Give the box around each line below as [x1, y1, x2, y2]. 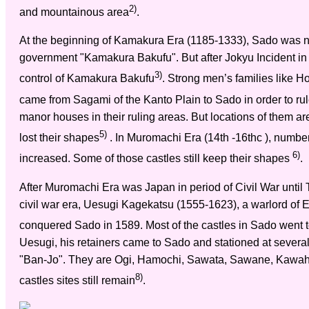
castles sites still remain [19, 275, 135, 287]
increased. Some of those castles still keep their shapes [19, 152, 292, 165]
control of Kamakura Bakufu [19, 72, 154, 85]
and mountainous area [19, 6, 129, 19]
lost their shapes [19, 132, 99, 144]
